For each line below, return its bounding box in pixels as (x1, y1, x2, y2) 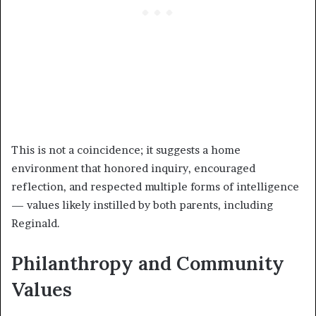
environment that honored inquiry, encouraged (11, 161, 255, 175)
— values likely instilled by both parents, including (11, 197, 273, 212)
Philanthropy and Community (11, 250, 284, 275)
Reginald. (11, 216, 60, 230)
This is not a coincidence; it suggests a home (11, 142, 241, 157)
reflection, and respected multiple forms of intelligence (11, 179, 299, 193)
